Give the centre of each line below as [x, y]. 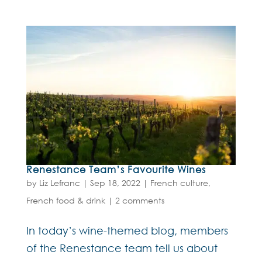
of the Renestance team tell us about [122, 248]
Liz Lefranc [59, 183]
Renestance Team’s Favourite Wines [116, 170]
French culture [179, 183]
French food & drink [65, 201]
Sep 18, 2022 [115, 183]
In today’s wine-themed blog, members [127, 231]
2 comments [139, 201]
